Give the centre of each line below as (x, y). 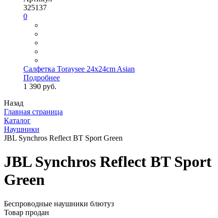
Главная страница (33, 112)
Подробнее (42, 78)
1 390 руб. (40, 86)
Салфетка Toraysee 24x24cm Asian (79, 69)
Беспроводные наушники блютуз (59, 203)
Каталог (17, 120)
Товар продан (27, 212)
